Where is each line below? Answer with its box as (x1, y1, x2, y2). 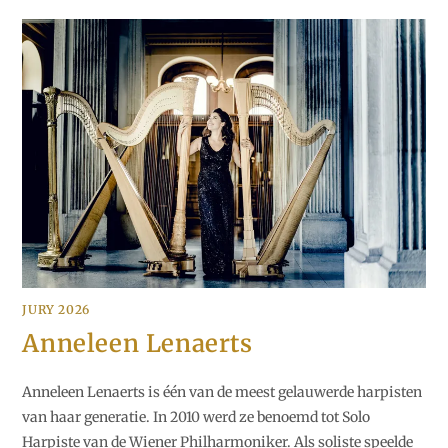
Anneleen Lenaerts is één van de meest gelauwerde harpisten (22, 382, 423, 401)
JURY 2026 (22, 301, 90, 317)
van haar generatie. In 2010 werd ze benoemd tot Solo (22, 407, 371, 426)
